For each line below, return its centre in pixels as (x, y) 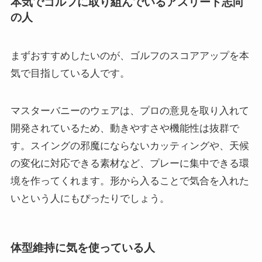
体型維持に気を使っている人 (82, 248)
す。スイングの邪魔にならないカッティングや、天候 (130, 146)
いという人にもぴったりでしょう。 (90, 198)
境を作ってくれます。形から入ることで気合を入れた (130, 181)
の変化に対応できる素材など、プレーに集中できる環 (130, 163)
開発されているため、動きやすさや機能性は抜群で (125, 128)
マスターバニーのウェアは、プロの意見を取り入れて (130, 111)
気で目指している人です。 (70, 73)
